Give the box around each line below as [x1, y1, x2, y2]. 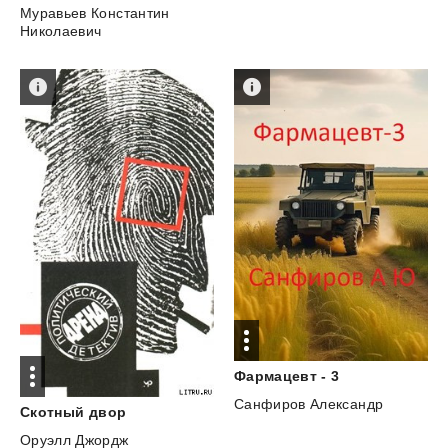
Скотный [20, 403, 85, 420]
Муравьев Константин [20, 5, 170, 22]
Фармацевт [233, 367, 318, 384]
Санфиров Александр [233, 395, 384, 412]
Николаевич [20, 23, 102, 40]
